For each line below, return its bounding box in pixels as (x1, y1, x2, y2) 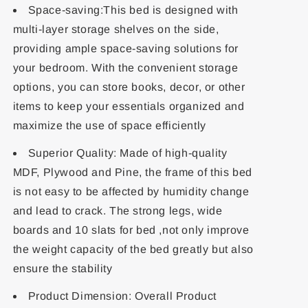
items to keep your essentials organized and (12, 100, 245, 112)
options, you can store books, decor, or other (12, 81, 245, 93)
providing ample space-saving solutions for (12, 43, 239, 54)
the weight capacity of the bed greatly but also (12, 243, 254, 255)
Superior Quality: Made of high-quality (27, 147, 228, 159)
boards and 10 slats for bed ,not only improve (12, 224, 250, 236)
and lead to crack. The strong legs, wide (12, 205, 223, 217)
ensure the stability (12, 263, 113, 274)
